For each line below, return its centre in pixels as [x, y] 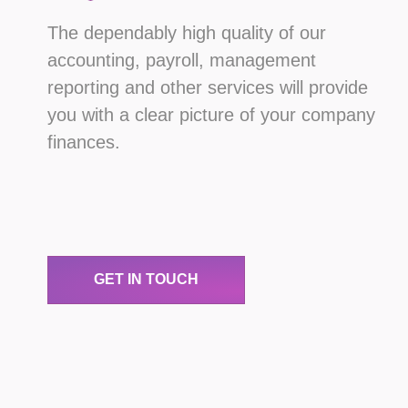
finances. [84, 142]
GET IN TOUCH [146, 280]
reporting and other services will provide [208, 87]
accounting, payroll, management [182, 60]
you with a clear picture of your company [211, 114]
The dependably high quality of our [187, 32]
